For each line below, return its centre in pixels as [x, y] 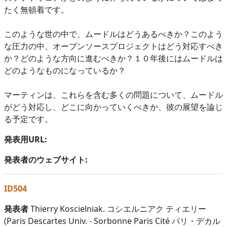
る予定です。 [28, 119]
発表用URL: [26, 139]
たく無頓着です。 [36, 9]
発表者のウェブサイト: [46, 159]
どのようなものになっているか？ [65, 70]
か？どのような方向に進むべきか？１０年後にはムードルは [113, 58]
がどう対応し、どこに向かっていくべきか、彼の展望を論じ [113, 107]
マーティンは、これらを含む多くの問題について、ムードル [113, 94]
